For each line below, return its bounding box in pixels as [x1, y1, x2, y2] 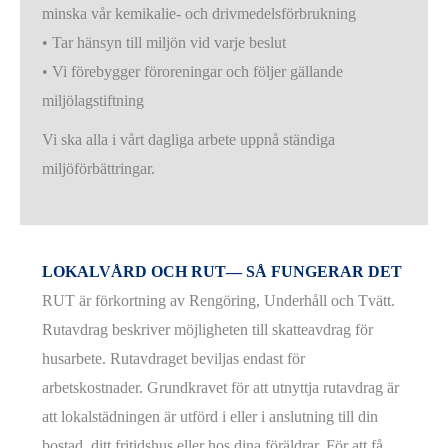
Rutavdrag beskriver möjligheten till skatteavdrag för [42, 321, 374, 339]
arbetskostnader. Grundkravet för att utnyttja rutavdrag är [42, 379, 400, 397]
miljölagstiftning [42, 92, 145, 110]
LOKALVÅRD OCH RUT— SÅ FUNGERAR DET [42, 263, 403, 281]
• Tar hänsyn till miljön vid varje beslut [42, 34, 287, 52]
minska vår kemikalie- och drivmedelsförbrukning [42, 5, 357, 23]
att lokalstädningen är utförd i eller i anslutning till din [42, 408, 379, 426]
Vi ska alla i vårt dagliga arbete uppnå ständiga [42, 131, 336, 149]
